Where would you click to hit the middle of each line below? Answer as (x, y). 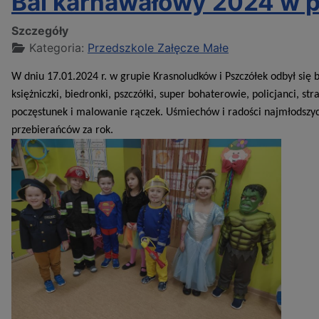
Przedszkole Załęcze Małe (158, 48)
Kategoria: (57, 48)
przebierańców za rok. (62, 130)
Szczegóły (40, 31)
